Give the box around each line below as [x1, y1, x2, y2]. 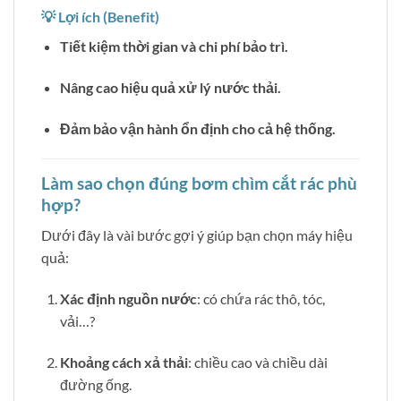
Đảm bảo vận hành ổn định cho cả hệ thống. [59, 120, 336, 138]
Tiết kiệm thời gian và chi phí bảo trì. [59, 38, 288, 55]
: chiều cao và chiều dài [187, 354, 328, 371]
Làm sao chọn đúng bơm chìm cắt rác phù [41, 172, 357, 193]
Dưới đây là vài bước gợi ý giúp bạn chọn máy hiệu [41, 226, 353, 244]
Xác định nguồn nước [59, 290, 197, 308]
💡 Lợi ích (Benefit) [41, 8, 159, 26]
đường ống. [59, 376, 132, 394]
